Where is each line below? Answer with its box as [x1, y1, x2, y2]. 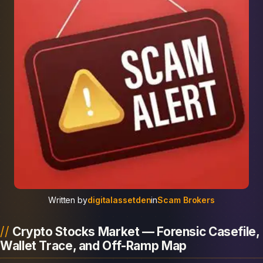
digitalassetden [87, 195, 151, 205]
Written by [48, 195, 87, 205]
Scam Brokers [157, 195, 215, 205]
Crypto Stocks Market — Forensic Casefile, [12, 224, 260, 240]
